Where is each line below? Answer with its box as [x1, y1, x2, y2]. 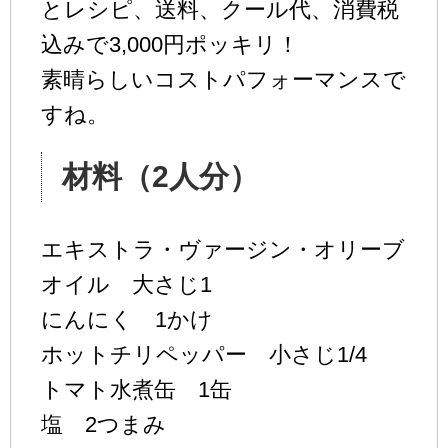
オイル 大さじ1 [41, 271, 212, 297]
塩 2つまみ [41, 411, 166, 437]
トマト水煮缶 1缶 [41, 376, 232, 402]
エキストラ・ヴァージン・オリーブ [41, 236, 405, 262]
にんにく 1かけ [41, 306, 213, 332]
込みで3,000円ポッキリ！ [41, 31, 299, 57]
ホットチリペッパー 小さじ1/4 [41, 341, 367, 367]
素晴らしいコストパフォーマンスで [41, 66, 406, 92]
